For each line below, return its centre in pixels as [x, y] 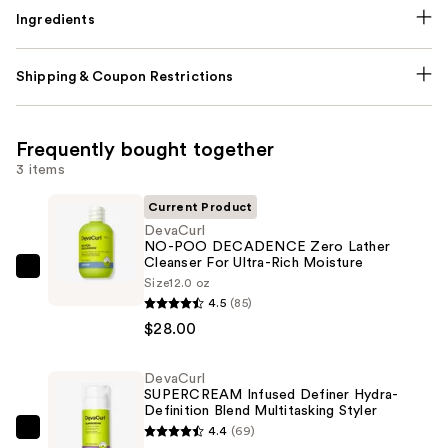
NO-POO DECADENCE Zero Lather [267, 246]
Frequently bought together [145, 149]
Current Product [200, 206]
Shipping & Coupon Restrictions [125, 76]
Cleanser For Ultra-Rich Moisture [253, 262]
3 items [40, 169]
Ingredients [55, 19]
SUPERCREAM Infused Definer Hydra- [271, 394]
